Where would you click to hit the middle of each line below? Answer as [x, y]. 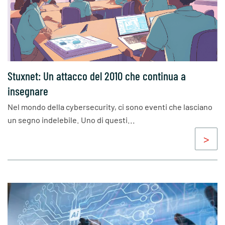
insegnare [28, 91]
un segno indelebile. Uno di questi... [71, 120]
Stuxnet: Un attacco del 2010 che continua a [97, 76]
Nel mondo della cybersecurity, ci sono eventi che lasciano [110, 107]
